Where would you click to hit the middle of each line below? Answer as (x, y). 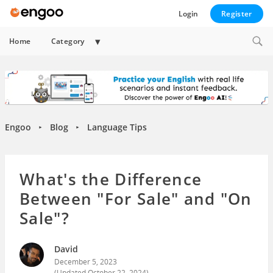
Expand (117, 40)
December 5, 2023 (86, 261)
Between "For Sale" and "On (136, 198)
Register (237, 13)
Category (68, 41)
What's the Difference (111, 179)
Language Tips (117, 127)
